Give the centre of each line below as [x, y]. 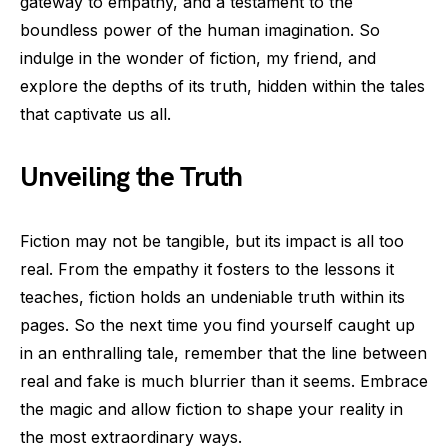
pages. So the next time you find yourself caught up [217, 325]
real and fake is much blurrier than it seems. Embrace [224, 381]
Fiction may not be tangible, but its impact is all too [212, 241]
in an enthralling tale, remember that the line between [223, 353]
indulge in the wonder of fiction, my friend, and [198, 58]
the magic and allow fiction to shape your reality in [211, 409]
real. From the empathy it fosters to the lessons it [207, 269]
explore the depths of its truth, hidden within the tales [222, 86]
